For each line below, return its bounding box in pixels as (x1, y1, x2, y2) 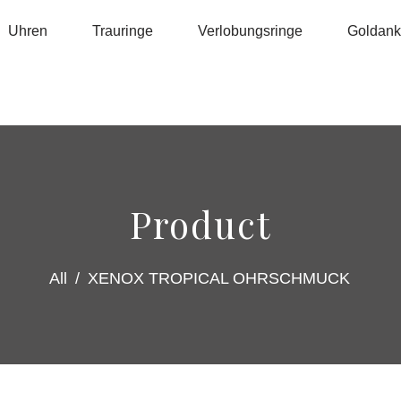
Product (129, 200, 272, 248)
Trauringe (91, 23, 153, 38)
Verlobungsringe (197, 23, 303, 38)
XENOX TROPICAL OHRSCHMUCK (88, 269, 350, 287)
